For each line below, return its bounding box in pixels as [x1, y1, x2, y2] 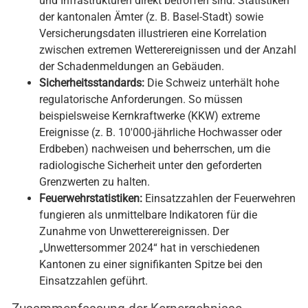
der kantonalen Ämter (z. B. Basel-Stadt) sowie [39, 12, 263, 25]
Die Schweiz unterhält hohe [144, 78, 279, 91]
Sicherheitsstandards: [39, 78, 144, 91]
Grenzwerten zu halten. [39, 177, 150, 190]
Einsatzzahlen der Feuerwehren [142, 194, 296, 207]
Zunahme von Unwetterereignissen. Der [39, 227, 229, 240]
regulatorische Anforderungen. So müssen [39, 95, 243, 108]
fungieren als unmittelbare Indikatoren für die [39, 210, 257, 223]
